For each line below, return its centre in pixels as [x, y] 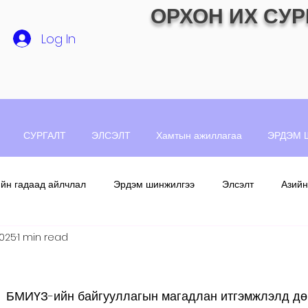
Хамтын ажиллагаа [199, 135]
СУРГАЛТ [45, 135]
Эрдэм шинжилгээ [154, 184]
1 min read [43, 237]
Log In [58, 38]
